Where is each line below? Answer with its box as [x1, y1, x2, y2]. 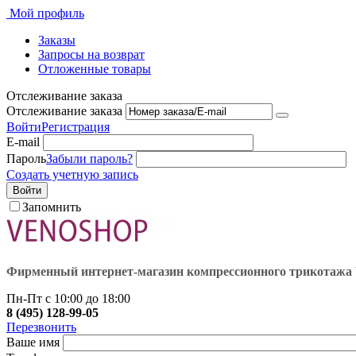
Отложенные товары [38, 62, 151, 75]
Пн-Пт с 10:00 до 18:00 [6, 292, 130, 305]
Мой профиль [10, 6, 84, 20]
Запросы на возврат [38, 48, 145, 61]
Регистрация [41, 120, 110, 133]
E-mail [6, 135, 40, 149]
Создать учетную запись [6, 168, 138, 181]
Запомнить [22, 200, 81, 214]
